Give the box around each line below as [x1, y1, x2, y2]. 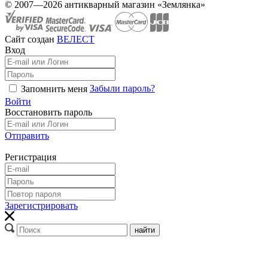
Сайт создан [5, 33, 57, 44]
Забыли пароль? [90, 83, 155, 93]
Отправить [5, 130, 49, 141]
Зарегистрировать [5, 200, 78, 211]
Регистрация [5, 151, 56, 162]
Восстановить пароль [5, 106, 92, 117]
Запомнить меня [21, 83, 87, 94]
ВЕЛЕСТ [57, 33, 95, 44]
